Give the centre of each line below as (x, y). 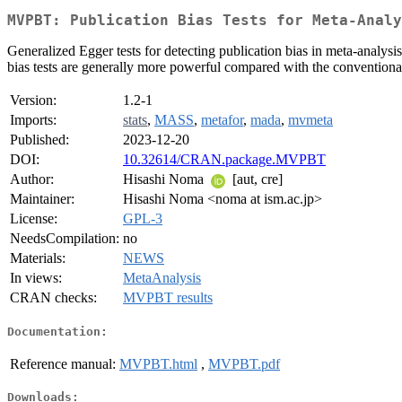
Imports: (33, 120)
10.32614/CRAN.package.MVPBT (224, 160)
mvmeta (310, 120)
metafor (222, 120)
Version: (33, 100)
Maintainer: (42, 199)
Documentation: (57, 331)
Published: (39, 140)
